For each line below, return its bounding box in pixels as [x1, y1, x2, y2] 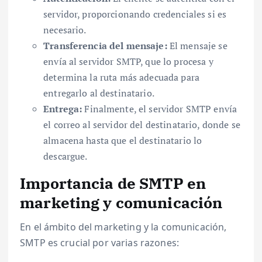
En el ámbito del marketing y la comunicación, [20, 220, 227, 234]
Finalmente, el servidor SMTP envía [82, 102, 237, 115]
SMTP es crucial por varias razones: [20, 236, 180, 250]
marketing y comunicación [20, 192, 223, 212]
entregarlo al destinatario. [43, 86, 154, 99]
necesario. [43, 23, 87, 36]
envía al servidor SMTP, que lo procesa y [43, 54, 213, 68]
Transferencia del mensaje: [43, 39, 167, 52]
